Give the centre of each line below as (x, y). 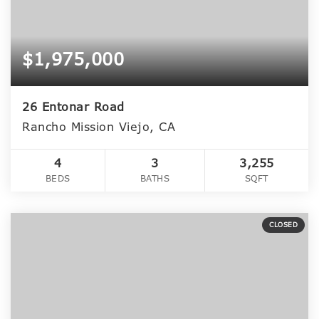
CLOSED (283, 225)
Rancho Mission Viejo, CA (99, 127)
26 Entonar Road (73, 108)
